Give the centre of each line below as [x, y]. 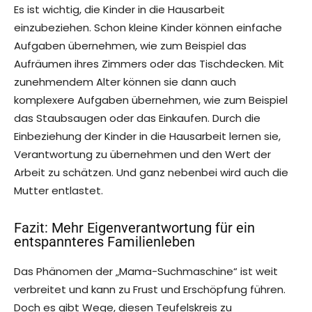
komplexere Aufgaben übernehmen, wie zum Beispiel [151, 100]
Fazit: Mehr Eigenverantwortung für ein [134, 228]
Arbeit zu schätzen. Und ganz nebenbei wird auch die [151, 173]
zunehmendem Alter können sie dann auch [125, 82]
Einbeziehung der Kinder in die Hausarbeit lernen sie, [147, 136]
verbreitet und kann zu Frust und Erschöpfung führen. [150, 290]
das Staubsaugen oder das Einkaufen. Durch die [137, 118]
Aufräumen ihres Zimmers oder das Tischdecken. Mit [149, 64]
